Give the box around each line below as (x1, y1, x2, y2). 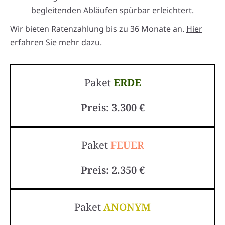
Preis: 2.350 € (80, 163, 145, 177)
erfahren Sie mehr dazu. (10, 37, 102, 48)
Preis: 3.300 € (80, 101, 145, 115)
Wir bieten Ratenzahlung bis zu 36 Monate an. (10, 23, 186, 35)
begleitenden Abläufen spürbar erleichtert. (31, 5, 194, 16)
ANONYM (103, 200, 151, 214)
